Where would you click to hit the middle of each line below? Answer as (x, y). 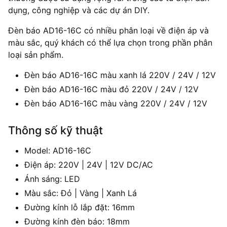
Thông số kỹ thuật (55, 130)
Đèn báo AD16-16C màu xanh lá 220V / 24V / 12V (120, 75)
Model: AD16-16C (58, 150)
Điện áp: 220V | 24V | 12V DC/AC (89, 164)
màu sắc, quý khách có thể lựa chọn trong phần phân (110, 43)
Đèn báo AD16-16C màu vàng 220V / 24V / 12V (116, 103)
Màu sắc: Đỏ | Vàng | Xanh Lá (81, 193)
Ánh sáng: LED (52, 179)
